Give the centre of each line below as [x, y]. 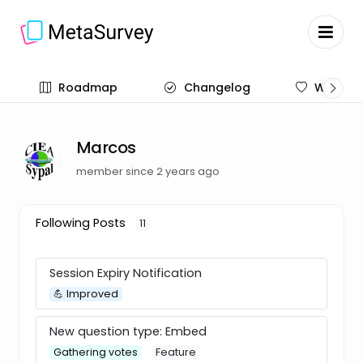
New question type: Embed [128, 331]
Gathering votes [96, 352]
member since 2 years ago [148, 171]
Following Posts [82, 222]
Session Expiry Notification [126, 273]
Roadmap [88, 88]
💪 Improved [86, 293]
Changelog [217, 88]
